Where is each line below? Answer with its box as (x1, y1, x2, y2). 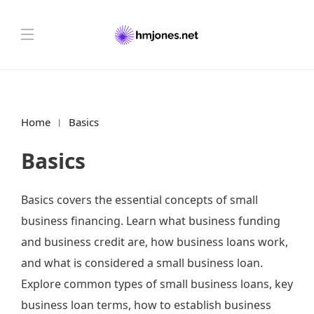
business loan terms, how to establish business (21, 297, 271, 313)
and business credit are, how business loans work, (21, 234, 288, 250)
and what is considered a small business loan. (21, 255, 263, 271)
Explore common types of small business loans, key (21, 276, 293, 292)
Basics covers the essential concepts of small (21, 192, 258, 207)
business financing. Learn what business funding (21, 213, 280, 228)
